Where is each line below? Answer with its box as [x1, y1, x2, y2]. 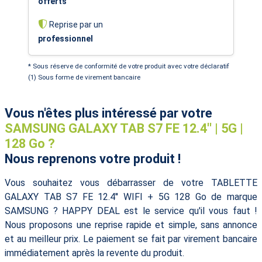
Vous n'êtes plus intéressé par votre [5, 105, 212, 120]
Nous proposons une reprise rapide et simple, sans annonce [5, 219, 257, 230]
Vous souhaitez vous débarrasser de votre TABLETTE [5, 177, 257, 188]
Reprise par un [47, 19, 103, 29]
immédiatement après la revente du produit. [5, 247, 184, 258]
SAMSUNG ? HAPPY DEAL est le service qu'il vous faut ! [5, 205, 257, 216]
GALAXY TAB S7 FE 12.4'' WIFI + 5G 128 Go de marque [5, 191, 257, 202]
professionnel [38, 33, 93, 43]
